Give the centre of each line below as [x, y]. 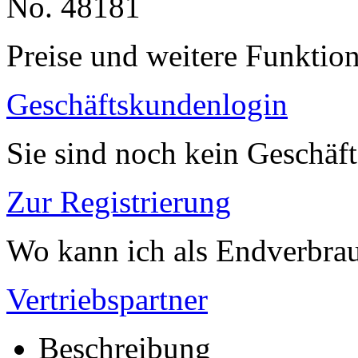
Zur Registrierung [119, 201]
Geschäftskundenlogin [147, 104]
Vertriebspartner [107, 299]
